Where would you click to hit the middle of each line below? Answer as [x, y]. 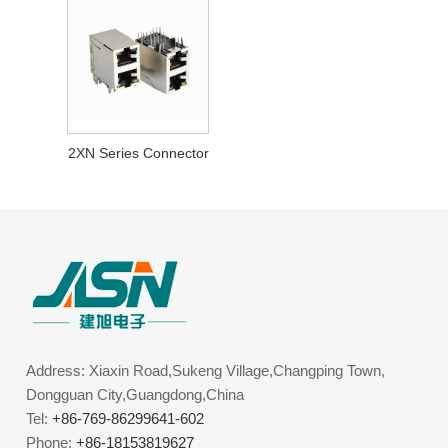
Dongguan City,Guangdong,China [135, 394]
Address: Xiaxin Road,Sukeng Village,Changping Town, [206, 370]
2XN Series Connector [138, 152]
